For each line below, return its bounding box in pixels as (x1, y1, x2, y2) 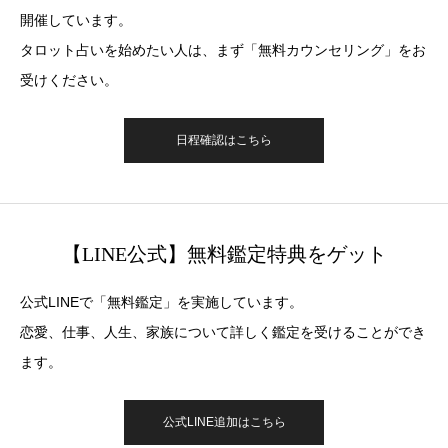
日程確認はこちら (176, 132, 272, 147)
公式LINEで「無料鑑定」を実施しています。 (20, 293, 303, 310)
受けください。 (20, 71, 118, 88)
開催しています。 (20, 11, 132, 28)
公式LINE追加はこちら (162, 414, 286, 429)
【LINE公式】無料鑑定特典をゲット (61, 242, 387, 265)
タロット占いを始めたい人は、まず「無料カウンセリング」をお (20, 41, 426, 58)
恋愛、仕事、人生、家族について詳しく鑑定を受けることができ (20, 323, 426, 340)
